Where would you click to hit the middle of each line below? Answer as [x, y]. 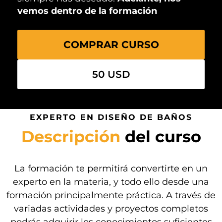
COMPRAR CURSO [111, 44]
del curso [161, 136]
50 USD [111, 74]
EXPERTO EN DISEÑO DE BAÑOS [111, 117]
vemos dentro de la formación [87, 11]
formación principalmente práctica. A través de [111, 195]
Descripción [71, 136]
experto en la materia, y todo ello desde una [111, 182]
